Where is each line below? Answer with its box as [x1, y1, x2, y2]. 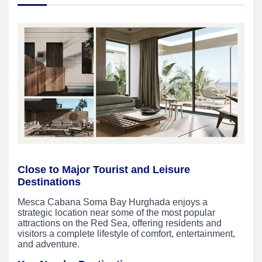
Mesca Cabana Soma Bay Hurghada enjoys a [18, 197, 208, 208]
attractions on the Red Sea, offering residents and [18, 218, 222, 229]
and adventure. [18, 239, 80, 250]
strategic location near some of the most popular [18, 208, 215, 218]
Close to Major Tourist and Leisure [18, 164, 190, 176]
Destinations [18, 176, 81, 188]
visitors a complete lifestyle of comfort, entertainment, [18, 229, 235, 239]
